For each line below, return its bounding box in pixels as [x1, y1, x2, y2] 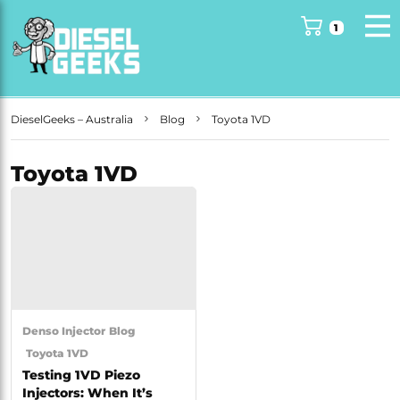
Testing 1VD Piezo [22, 367, 140, 384]
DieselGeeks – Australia [11, 112, 133, 126]
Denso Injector [22, 324, 105, 338]
